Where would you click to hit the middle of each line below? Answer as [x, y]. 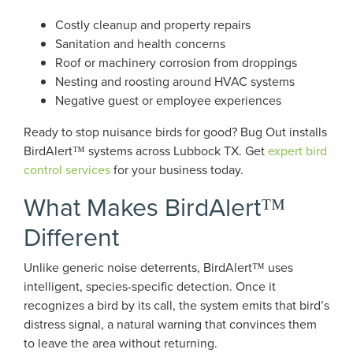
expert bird [297, 150]
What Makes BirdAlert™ [154, 206]
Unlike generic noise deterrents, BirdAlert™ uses [158, 267]
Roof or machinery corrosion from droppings [176, 62]
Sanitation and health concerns [140, 43]
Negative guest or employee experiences [168, 100]
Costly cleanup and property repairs [153, 24]
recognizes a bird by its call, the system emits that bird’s [176, 305]
